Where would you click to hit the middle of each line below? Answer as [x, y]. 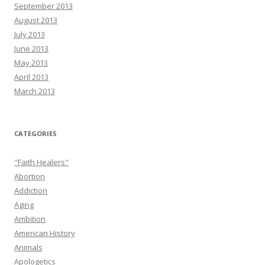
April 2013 [31, 77]
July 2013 [30, 34]
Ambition [30, 219]
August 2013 [36, 20]
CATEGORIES [35, 133]
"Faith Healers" [41, 162]
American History [45, 233]
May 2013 [31, 63]
